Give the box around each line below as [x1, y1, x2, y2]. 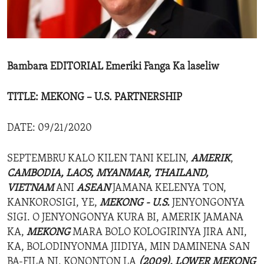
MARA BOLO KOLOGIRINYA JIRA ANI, [70, 227, 247, 239]
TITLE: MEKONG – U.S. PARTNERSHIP [7, 92, 182, 104]
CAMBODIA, [7, 168, 64, 180]
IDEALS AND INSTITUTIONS [21, 28, 129, 37]
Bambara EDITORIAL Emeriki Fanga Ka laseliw [7, 61, 219, 73]
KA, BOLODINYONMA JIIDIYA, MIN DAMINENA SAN [7, 242, 250, 253]
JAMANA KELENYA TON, [110, 183, 226, 194]
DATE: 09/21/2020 [7, 123, 92, 134]
